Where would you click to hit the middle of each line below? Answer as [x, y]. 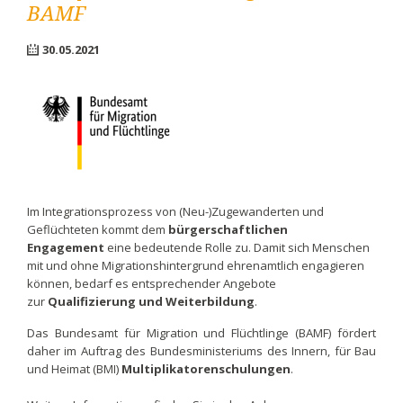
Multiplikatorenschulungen [206, 369]
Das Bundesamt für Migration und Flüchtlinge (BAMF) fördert [201, 333]
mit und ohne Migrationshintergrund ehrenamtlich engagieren [195, 265]
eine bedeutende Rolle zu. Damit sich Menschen [238, 247]
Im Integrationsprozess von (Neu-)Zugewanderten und [175, 211]
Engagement [67, 247]
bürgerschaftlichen [228, 229]
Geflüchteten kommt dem [97, 229]
